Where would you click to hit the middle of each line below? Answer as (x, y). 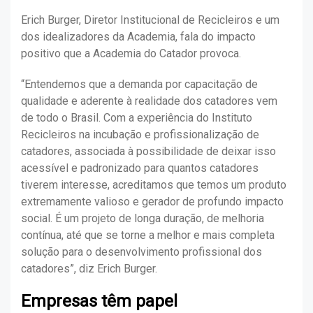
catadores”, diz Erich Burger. (90, 269)
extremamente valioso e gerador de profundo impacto (152, 202)
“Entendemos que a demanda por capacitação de (139, 85)
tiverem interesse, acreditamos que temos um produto (154, 185)
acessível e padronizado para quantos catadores (140, 168)
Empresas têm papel (99, 301)
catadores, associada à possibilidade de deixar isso (148, 152)
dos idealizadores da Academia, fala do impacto (138, 37)
